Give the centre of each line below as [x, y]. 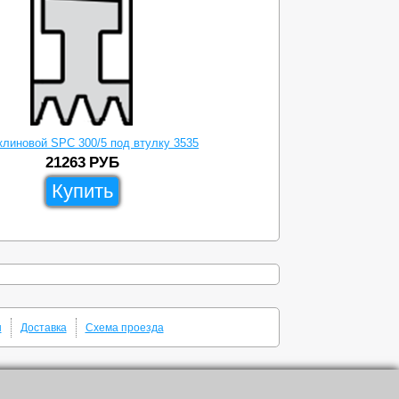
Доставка [43, 327]
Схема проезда [124, 327]
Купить [82, 191]
